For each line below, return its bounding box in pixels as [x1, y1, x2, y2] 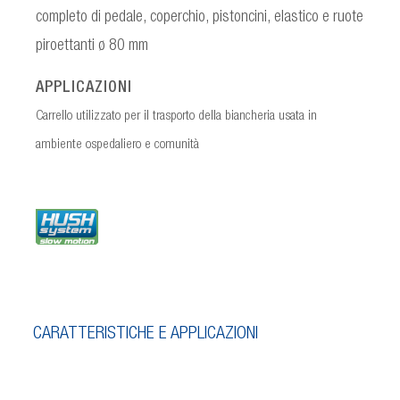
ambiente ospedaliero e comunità [35, 137, 199, 152]
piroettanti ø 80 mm [35, 37, 148, 54]
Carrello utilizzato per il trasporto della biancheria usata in [35, 109, 317, 123]
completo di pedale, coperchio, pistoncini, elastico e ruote [35, 9, 363, 26]
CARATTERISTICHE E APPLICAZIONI [33, 326, 259, 345]
